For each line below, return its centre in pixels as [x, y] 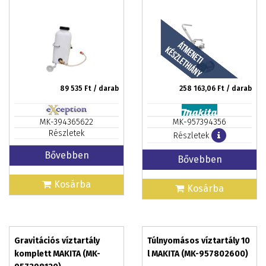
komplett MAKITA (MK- [57, 254]
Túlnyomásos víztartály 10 [199, 241]
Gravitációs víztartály [57, 241]
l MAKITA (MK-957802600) [198, 254]
